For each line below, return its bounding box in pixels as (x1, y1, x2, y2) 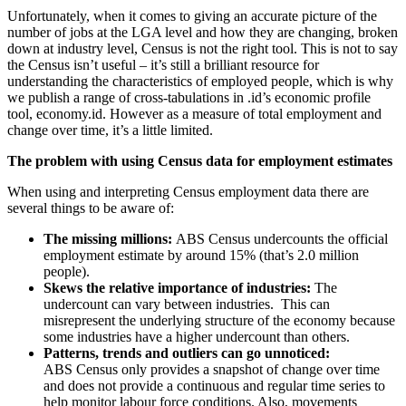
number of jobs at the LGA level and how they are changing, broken (7, 24, 398, 41)
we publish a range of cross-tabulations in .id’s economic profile (7, 90, 371, 106)
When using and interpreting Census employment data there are (7, 184, 369, 200)
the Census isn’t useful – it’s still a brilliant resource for (7, 57, 319, 73)
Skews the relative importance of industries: (43, 280, 311, 296)
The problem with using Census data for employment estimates (7, 153, 392, 169)
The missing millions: (43, 231, 176, 247)
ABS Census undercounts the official (176, 231, 388, 247)
